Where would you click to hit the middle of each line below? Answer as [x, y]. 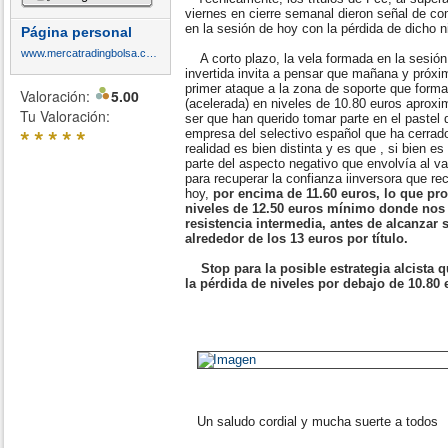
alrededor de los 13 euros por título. [296, 238]
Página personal [76, 32]
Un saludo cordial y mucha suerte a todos [311, 421]
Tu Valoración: [65, 116]
